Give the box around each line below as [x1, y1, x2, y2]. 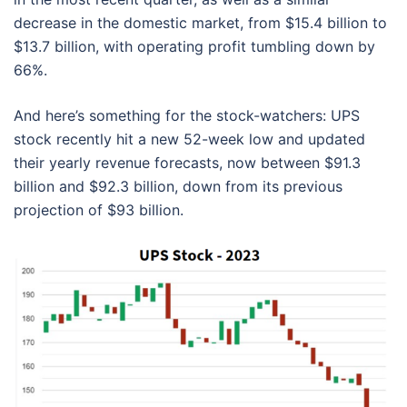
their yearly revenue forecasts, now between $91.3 [14, 154, 361, 172]
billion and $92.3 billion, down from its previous [14, 177, 342, 195]
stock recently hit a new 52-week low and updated [14, 130, 365, 148]
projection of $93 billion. [14, 201, 184, 219]
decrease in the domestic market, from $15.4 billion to [14, 14, 387, 32]
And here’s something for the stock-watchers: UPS [14, 106, 360, 124]
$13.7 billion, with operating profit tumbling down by [14, 37, 375, 55]
